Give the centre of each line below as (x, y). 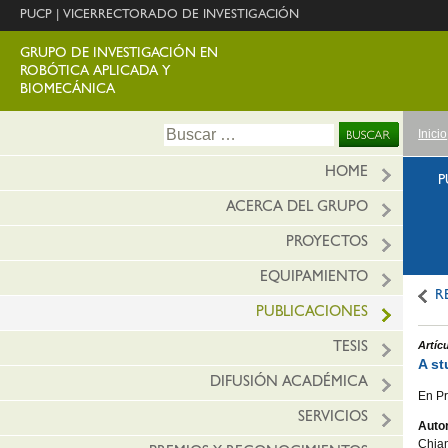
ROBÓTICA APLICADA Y (95, 72)
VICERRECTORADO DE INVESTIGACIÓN (181, 15)
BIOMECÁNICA (67, 90)
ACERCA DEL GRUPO (297, 208)
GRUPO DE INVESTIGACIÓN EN (119, 54)
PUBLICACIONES (312, 313)
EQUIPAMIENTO (314, 278)
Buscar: (190, 131)
